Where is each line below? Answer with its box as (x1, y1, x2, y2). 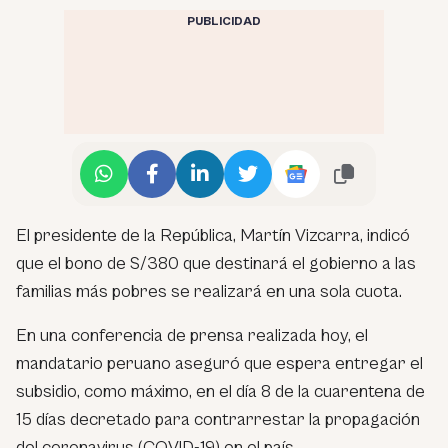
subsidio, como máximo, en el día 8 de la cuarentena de (16, 380, 425, 402)
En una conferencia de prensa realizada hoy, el (16, 324, 368, 346)
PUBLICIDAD (187, 14, 261, 28)
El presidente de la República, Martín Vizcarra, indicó (16, 224, 410, 246)
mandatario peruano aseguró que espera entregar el (16, 352, 423, 374)
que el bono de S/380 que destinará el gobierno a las (16, 252, 416, 274)
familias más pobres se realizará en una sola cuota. (16, 280, 402, 302)
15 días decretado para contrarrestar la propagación (16, 408, 420, 430)
